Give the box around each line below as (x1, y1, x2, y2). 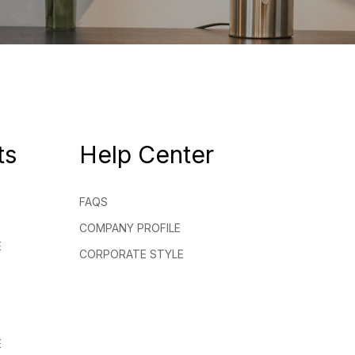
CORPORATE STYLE (79, 247, 184, 261)
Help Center (79, 140, 214, 169)
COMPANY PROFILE (79, 221, 181, 235)
